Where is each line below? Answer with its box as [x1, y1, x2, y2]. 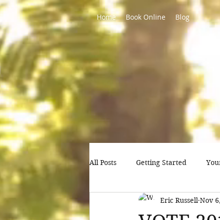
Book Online [126, 12, 165, 22]
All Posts [89, 158, 116, 167]
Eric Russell [160, 195, 198, 205]
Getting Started [136, 158, 187, 167]
